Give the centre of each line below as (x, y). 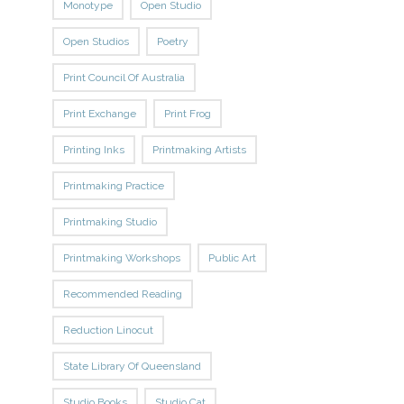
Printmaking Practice (114, 186)
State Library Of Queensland (133, 366)
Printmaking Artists (200, 150)
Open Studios (96, 41)
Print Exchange (100, 114)
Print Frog (188, 114)
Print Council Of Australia (124, 78)
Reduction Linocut (109, 330)
